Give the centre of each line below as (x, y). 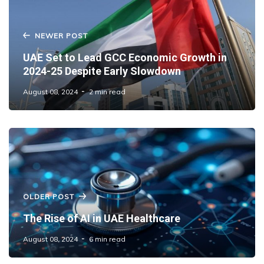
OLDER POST (49, 196)
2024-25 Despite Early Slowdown (102, 71)
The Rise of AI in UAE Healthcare (102, 218)
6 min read (107, 239)
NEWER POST (61, 35)
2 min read (107, 91)
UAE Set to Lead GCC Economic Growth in (125, 57)
